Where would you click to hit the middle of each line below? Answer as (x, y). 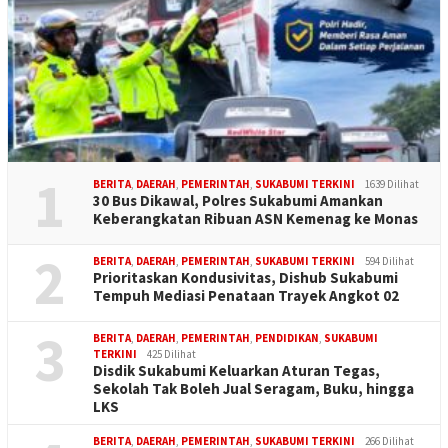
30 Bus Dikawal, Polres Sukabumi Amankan (238, 201)
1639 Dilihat (392, 184)
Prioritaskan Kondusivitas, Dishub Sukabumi (245, 278)
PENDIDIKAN (287, 338)
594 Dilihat (389, 261)
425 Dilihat (171, 354)
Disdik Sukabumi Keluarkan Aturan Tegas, (236, 371)
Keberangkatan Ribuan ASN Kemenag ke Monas (255, 219)
